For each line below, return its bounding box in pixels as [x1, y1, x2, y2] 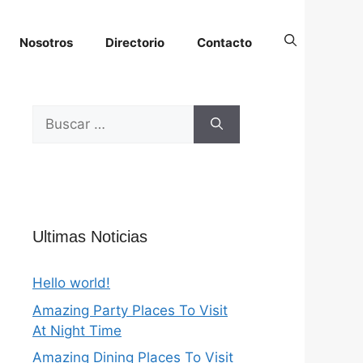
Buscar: [32, 106, 80, 122]
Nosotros [19, 34, 73, 50]
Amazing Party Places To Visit [32, 301, 228, 318]
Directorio [105, 34, 164, 50]
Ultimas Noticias [32, 228, 147, 246]
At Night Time [32, 322, 122, 339]
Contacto [197, 34, 252, 50]
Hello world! [32, 275, 110, 291]
